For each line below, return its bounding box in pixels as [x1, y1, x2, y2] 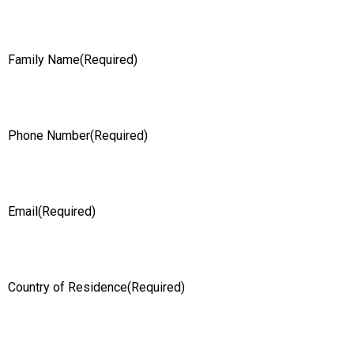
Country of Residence [8, 280, 127, 296]
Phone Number [8, 128, 90, 144]
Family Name [8, 52, 80, 68]
